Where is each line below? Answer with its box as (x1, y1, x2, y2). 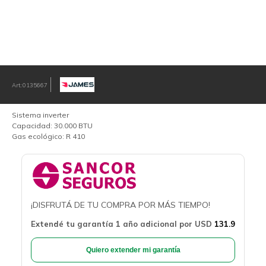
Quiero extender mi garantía (85, 245, 180, 254)
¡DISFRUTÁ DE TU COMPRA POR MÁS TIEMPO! (31, 199, 210, 210)
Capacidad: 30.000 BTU (12, 121, 93, 130)
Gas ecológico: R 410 (12, 132, 85, 141)
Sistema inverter (12, 110, 69, 119)
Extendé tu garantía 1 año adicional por (31, 218, 195, 229)
